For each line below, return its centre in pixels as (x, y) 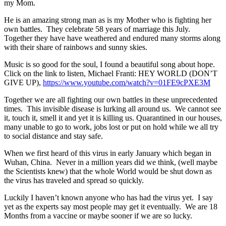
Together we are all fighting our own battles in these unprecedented (111, 99)
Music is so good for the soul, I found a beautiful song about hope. (110, 64)
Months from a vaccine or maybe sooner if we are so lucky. (98, 215)
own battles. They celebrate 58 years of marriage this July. (98, 29)
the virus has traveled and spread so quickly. (74, 180)
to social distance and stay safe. (53, 136)
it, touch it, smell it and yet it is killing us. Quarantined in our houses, (113, 118)
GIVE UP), (23, 82)
